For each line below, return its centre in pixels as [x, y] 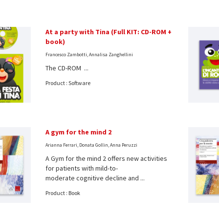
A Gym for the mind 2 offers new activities [106, 158]
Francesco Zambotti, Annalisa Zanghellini [89, 54]
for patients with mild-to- [81, 168]
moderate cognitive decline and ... [95, 178]
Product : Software [68, 83]
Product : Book [63, 193]
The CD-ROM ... [67, 68]
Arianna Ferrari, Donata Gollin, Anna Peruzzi [91, 145]
